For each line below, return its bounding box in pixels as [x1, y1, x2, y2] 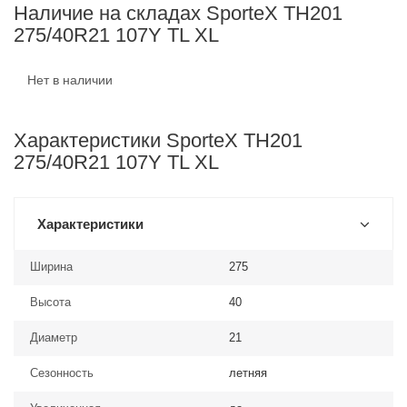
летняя [229, 366, 267, 380]
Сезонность [30, 366, 94, 380]
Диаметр [30, 331, 77, 344]
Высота [30, 295, 71, 309]
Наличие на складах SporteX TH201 [14, 2, 342, 25]
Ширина [30, 260, 73, 273]
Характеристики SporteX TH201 [14, 129, 303, 152]
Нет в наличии [27, 73, 113, 87]
